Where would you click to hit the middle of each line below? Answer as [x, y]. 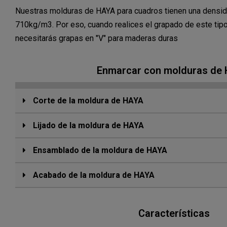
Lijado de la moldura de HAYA [87, 126]
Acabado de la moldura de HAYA [93, 175]
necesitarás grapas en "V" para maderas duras [97, 39]
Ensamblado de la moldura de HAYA [99, 150]
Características [174, 214]
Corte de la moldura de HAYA [87, 101]
